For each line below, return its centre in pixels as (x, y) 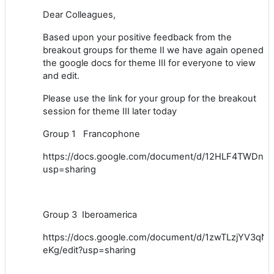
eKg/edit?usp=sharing (89, 250)
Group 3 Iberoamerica (91, 214)
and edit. (61, 76)
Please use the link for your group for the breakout (150, 98)
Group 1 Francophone (91, 134)
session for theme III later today (110, 111)
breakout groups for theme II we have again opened (153, 50)
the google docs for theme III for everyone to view (149, 63)
